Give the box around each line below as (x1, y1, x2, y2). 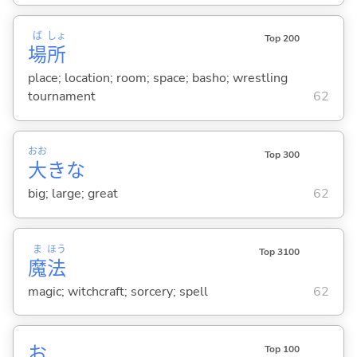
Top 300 (264, 147, 300, 161)
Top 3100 (258, 245, 300, 258)
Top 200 (264, 32, 300, 45)
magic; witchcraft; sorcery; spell (27, 282, 208, 300)
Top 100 (264, 342, 300, 355)
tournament (27, 88, 96, 106)
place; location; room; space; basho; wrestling (27, 69, 288, 88)
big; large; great (27, 185, 118, 203)
